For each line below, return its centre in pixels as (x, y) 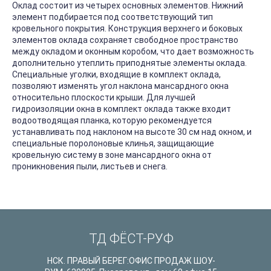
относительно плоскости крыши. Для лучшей (104, 98)
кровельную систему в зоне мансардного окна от (112, 155)
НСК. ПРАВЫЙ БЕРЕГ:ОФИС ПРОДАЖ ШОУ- (131, 261)
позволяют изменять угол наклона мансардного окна (120, 86)
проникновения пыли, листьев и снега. (90, 167)
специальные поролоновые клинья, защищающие (113, 144)
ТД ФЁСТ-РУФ (131, 239)
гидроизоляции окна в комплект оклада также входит (122, 109)
